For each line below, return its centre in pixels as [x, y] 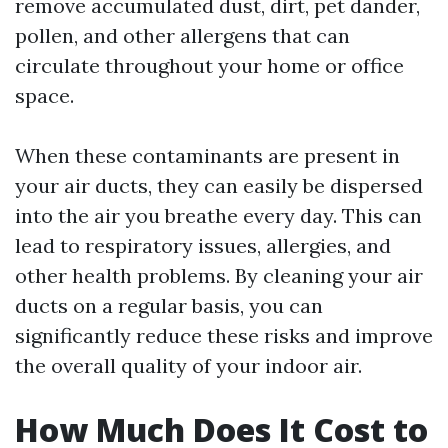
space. [44, 95]
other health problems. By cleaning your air [219, 275]
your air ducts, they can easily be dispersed [219, 185]
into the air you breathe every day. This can [218, 215]
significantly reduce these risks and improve [224, 335]
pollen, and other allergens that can [182, 35]
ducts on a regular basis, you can [169, 305]
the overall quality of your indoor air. [188, 365]
